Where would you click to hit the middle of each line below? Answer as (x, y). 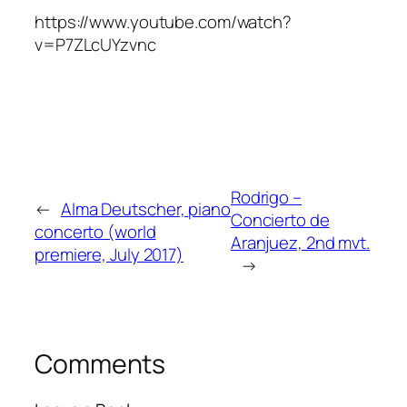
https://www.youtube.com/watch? (163, 22)
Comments (100, 364)
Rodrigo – (266, 198)
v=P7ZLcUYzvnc (95, 45)
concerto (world (95, 231)
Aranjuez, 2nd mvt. (300, 243)
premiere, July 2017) (109, 254)
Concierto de (280, 220)
